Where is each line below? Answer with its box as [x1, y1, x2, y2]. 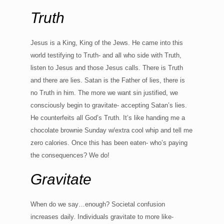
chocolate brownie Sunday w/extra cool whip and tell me [30, 126, 192, 134]
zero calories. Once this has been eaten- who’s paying [30, 138, 187, 146]
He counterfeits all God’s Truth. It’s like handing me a [30, 113, 185, 121]
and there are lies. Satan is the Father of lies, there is [30, 76, 185, 84]
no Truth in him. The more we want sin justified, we [30, 88, 178, 96]
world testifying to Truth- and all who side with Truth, [30, 51, 181, 59]
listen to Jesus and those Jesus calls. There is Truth [30, 63, 183, 71]
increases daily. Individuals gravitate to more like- [30, 212, 173, 220]
